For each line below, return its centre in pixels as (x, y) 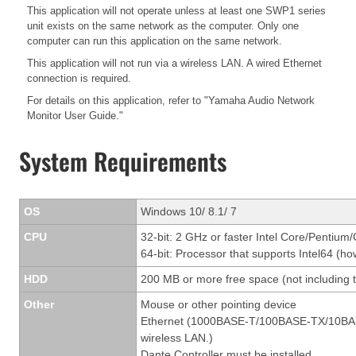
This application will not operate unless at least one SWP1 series (176, 11)
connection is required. (79, 79)
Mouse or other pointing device (219, 304)
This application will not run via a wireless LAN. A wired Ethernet (174, 64)
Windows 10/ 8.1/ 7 (189, 211)
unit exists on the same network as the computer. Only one (163, 26)
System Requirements (123, 161)
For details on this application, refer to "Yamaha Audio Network (171, 101)
